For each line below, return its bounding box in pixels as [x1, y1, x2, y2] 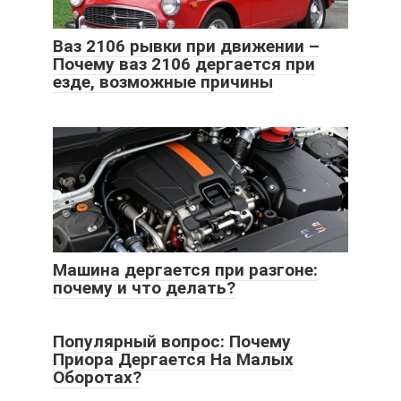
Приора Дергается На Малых [53, 348, 294, 370]
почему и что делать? [53, 277, 235, 298]
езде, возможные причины [53, 71, 273, 92]
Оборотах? [53, 366, 141, 388]
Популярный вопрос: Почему [53, 330, 291, 352]
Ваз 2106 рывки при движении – [53, 35, 320, 56]
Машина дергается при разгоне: [53, 259, 318, 280]
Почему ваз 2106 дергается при [53, 53, 315, 74]
